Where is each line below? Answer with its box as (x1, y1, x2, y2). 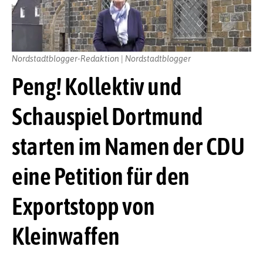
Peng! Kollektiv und (12, 72, 182, 100)
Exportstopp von (12, 191, 155, 220)
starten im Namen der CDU (12, 131, 244, 160)
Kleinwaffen (12, 221, 120, 250)
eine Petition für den (12, 161, 190, 190)
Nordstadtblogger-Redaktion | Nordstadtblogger (12, 52, 191, 63)
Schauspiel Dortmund (12, 102, 203, 130)
